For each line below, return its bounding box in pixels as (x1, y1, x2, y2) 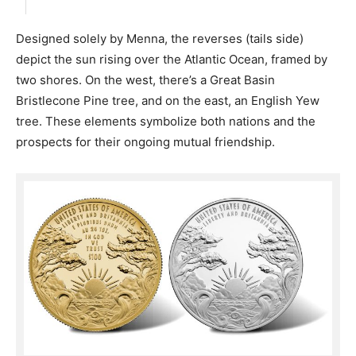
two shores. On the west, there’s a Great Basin (16, 72, 275, 87)
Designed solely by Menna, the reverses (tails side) (16, 30, 304, 46)
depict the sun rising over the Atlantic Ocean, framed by (16, 51, 327, 67)
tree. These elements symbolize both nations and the (16, 113, 315, 129)
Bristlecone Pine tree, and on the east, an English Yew (16, 92, 319, 108)
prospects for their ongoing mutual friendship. (16, 133, 275, 149)
